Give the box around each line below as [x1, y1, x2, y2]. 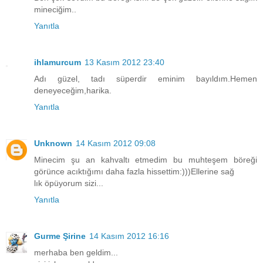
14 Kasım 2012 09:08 [76, 139, 156, 149]
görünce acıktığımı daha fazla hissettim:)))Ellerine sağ [34, 167, 234, 177]
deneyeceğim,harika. [34, 86, 112, 96]
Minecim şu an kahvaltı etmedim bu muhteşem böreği [34, 155, 257, 165]
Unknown [34, 139, 72, 149]
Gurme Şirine [34, 231, 86, 241]
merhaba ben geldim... [34, 248, 118, 258]
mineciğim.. [34, 5, 76, 15]
